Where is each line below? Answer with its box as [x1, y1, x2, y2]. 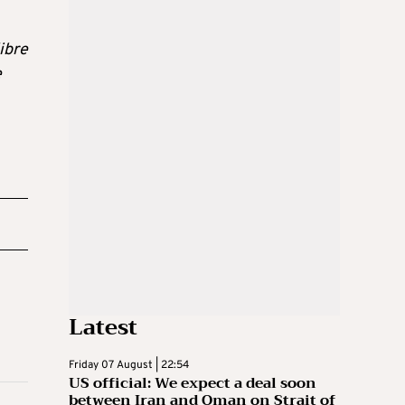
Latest [69, 308, 137, 346]
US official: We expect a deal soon [69, 371, 316, 396]
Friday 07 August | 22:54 [69, 358, 189, 372]
